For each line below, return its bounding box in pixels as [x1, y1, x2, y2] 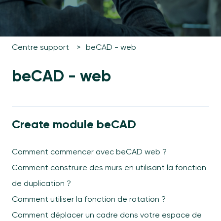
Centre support [12, 42, 69, 52]
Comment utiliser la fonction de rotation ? [12, 194, 166, 204]
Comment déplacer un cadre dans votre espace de [12, 210, 202, 220]
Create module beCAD [12, 116, 136, 131]
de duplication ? [12, 179, 71, 188]
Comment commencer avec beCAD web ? [12, 147, 167, 157]
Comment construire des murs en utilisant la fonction [12, 163, 206, 173]
